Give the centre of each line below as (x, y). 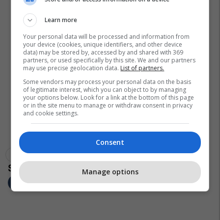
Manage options (110, 172)
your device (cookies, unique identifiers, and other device (103, 44)
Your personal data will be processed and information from (107, 36)
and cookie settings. (51, 113)
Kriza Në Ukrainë (109, 154)
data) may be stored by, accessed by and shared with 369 (103, 52)
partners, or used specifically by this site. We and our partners (110, 60)
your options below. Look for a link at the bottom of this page (109, 97)
